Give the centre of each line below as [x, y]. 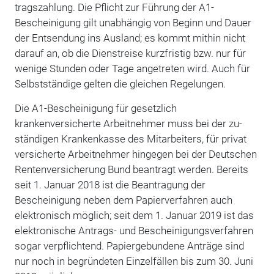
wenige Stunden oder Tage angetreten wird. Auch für [132, 68]
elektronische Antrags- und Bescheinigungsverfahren [134, 230]
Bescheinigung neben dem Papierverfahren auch [123, 200]
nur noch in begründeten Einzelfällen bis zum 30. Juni [134, 261]
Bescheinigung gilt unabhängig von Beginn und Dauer [133, 22]
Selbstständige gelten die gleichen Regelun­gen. [120, 83]
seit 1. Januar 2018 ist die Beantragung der [110, 184]
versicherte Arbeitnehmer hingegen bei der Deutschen [135, 154]
